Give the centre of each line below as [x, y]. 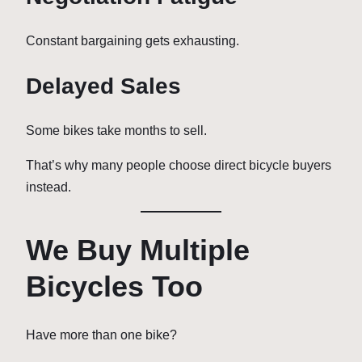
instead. [48, 187]
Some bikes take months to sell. [116, 130]
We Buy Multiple [138, 250]
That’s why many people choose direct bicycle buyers [179, 165]
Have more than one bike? [101, 335]
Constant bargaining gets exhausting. [133, 41]
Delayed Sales [103, 86]
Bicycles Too [114, 286]
